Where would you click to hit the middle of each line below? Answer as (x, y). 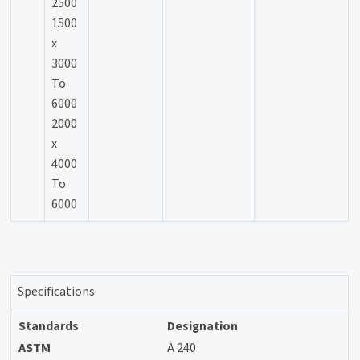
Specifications (57, 291)
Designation (203, 326)
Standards (49, 326)
